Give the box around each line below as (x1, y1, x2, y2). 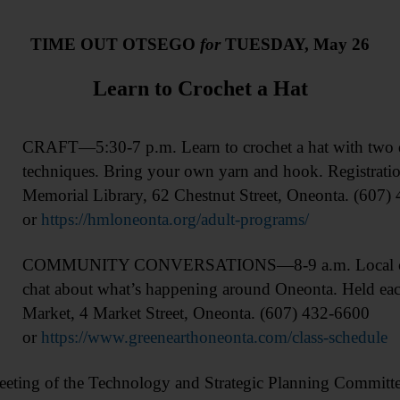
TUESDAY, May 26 (221, 35, 370, 54)
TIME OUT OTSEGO (30, 35, 200, 54)
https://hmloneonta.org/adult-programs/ (40, 210, 309, 229)
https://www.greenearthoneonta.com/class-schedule (40, 328, 387, 347)
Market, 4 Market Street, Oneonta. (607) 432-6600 (21, 304, 370, 323)
